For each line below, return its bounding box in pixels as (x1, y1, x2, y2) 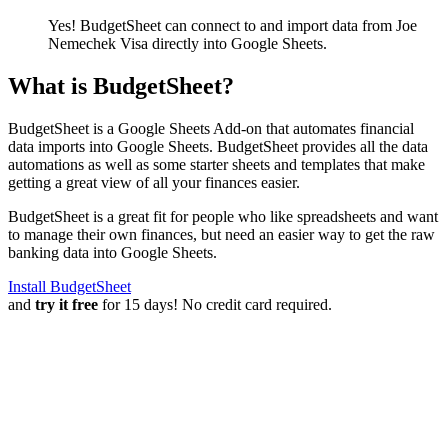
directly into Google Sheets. (148, 34, 327, 52)
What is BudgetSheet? (8, 72, 234, 99)
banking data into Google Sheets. (8, 243, 217, 261)
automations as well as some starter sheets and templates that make (8, 155, 425, 173)
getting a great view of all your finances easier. (8, 173, 300, 191)
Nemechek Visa (48, 34, 148, 52)
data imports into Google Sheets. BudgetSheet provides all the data (8, 137, 428, 155)
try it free (35, 295, 98, 313)
